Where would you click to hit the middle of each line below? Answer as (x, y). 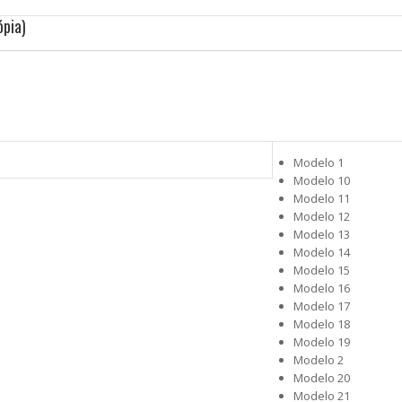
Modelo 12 (322, 216)
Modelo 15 (322, 270)
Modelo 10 (322, 180)
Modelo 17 (322, 306)
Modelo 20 (322, 378)
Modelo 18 (322, 324)
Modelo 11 (322, 198)
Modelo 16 (322, 288)
